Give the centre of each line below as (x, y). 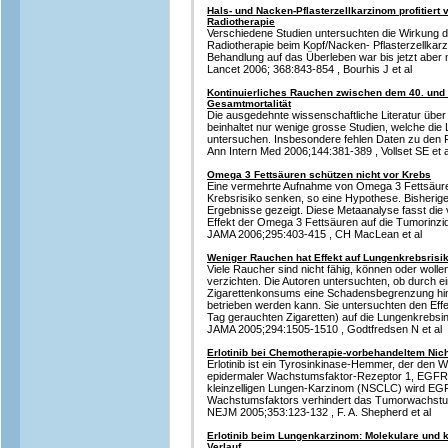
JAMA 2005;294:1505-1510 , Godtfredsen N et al (324, 329)
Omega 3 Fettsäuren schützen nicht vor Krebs (319, 174)
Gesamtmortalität (249, 103)
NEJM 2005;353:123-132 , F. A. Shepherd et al (319, 412)
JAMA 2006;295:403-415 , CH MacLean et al (314, 234)
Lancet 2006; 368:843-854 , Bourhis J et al (309, 69)
